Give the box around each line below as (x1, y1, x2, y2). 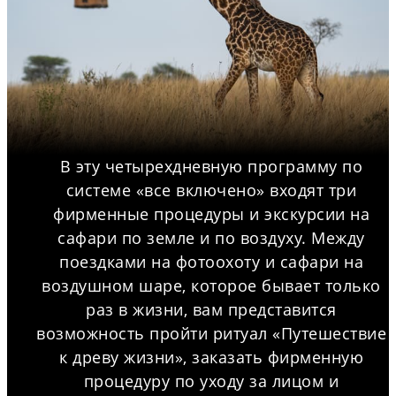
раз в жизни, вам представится (86, 299, 337, 320)
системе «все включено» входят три (65, 179, 357, 201)
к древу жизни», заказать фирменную (59, 346, 363, 368)
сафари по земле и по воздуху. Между (57, 227, 365, 248)
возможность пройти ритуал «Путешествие (36, 323, 386, 344)
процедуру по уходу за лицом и (83, 370, 339, 392)
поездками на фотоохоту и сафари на (59, 251, 363, 272)
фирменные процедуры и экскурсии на (53, 203, 369, 225)
